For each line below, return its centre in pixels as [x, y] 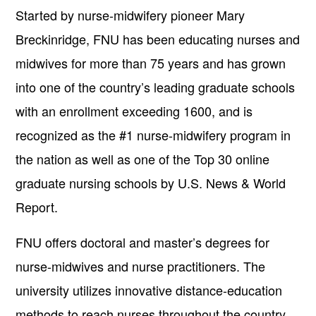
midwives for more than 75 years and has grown [151, 62]
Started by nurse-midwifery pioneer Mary [130, 14]
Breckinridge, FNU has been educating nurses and [158, 38]
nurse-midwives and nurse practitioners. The [140, 266]
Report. [40, 206]
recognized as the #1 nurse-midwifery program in [153, 134]
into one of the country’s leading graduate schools [155, 86]
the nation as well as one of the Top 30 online [142, 158]
